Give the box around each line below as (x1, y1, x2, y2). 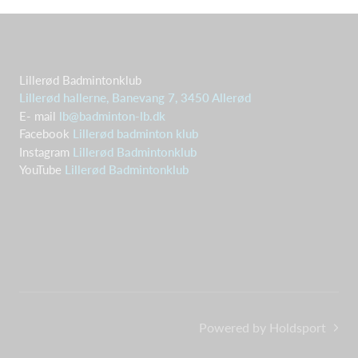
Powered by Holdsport (199, 319, 326, 335)
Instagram (19, 144, 73, 159)
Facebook (19, 126, 73, 141)
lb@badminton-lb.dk (59, 108, 165, 123)
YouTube (19, 162, 65, 177)
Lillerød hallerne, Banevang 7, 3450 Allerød (19, 90, 251, 105)
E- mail (19, 108, 59, 123)
